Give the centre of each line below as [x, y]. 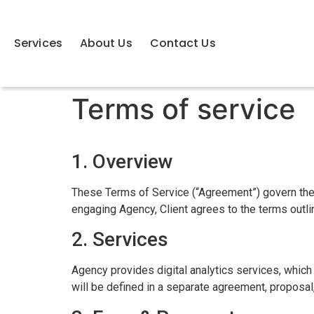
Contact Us [183, 43]
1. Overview [122, 162]
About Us [106, 43]
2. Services [120, 240]
